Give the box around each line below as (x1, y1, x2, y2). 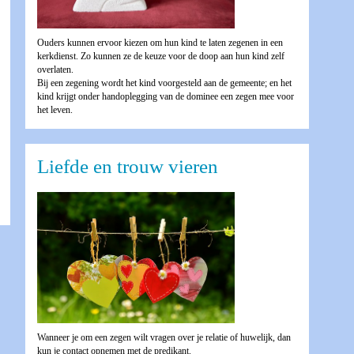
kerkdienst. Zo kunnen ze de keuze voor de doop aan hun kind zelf (36, 50, 284, 62)
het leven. (36, 104, 73, 115)
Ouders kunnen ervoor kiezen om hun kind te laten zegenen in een (36, 36, 283, 48)
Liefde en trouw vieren (36, 156, 218, 178)
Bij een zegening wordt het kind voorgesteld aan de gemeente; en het (36, 77, 292, 88)
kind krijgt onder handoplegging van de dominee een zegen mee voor (36, 90, 294, 102)
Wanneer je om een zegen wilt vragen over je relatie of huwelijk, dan (36, 331, 291, 343)
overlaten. (36, 63, 73, 75)
